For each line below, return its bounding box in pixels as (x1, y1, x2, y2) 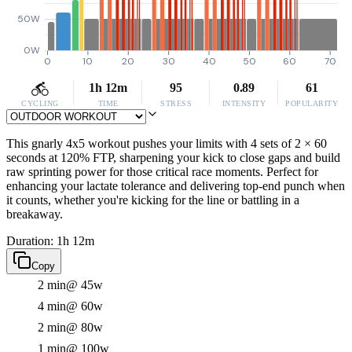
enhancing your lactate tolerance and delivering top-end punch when (6, 179, 345, 192)
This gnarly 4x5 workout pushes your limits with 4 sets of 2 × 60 (6, 137, 327, 150)
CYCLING (21, 99, 59, 108)
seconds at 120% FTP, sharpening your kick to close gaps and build (6, 151, 340, 164)
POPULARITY (285, 99, 339, 108)
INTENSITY (222, 99, 266, 108)
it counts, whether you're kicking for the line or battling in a (6, 193, 299, 207)
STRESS (160, 99, 192, 108)
